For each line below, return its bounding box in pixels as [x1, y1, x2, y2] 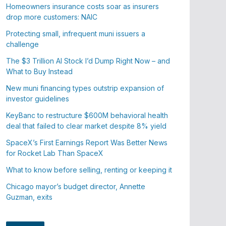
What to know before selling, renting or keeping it [6, 165, 173, 174]
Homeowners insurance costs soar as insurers [6, 2, 159, 11]
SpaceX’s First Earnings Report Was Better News [6, 138, 168, 147]
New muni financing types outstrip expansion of [6, 84, 164, 92]
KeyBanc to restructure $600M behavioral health [6, 111, 168, 120]
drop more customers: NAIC [6, 13, 98, 21]
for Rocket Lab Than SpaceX [6, 149, 104, 157]
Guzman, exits [6, 193, 53, 201]
